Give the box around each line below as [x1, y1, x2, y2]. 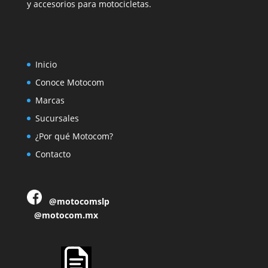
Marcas [35, 94, 65, 106]
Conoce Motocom [35, 76, 104, 88]
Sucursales [35, 112, 79, 124]
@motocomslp [48, 196, 109, 208]
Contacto [35, 148, 71, 160]
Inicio [35, 58, 57, 70]
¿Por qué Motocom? [35, 130, 113, 142]
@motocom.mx [33, 209, 98, 221]
